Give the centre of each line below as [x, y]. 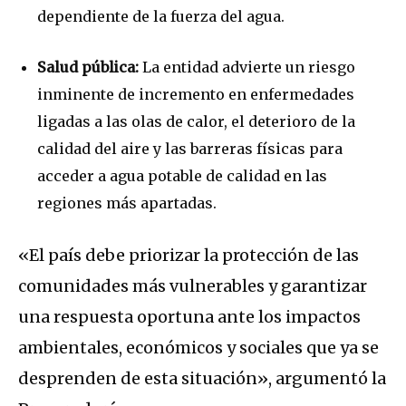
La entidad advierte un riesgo [247, 67]
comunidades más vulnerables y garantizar [193, 285]
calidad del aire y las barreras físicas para [190, 148]
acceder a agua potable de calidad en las [182, 175]
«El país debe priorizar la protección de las [188, 255]
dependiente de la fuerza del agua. [161, 16]
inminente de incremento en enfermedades [196, 94]
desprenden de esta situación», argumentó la [202, 378]
